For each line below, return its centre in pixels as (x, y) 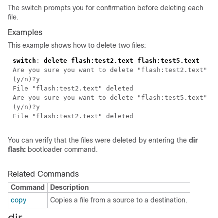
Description (69, 187)
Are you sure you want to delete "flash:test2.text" (110, 70)
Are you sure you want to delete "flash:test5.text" (110, 98)
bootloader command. (62, 149)
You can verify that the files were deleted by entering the (98, 140)
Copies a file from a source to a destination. (119, 200)
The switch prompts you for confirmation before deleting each (106, 8)
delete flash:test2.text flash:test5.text (122, 61)
